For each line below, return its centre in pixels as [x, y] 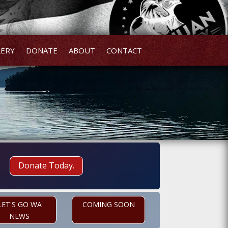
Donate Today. [46, 166]
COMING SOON [108, 205]
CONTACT [124, 50]
